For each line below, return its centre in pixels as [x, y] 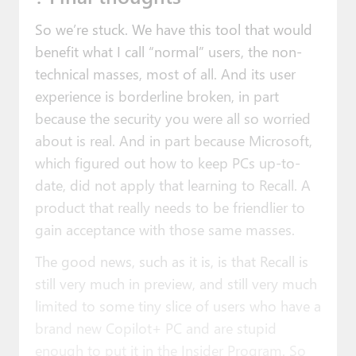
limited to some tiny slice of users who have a [178, 305]
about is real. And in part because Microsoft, [173, 140]
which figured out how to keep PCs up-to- [167, 162]
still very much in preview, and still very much [176, 283]
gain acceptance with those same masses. [164, 229]
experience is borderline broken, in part [157, 95]
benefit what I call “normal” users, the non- [168, 51]
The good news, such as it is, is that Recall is [171, 261]
